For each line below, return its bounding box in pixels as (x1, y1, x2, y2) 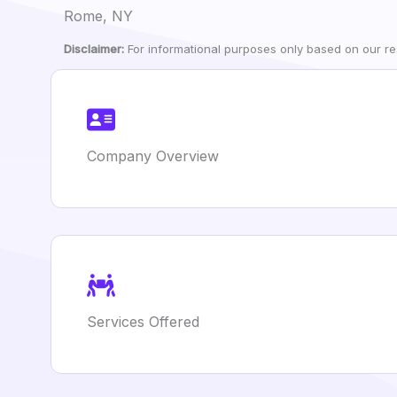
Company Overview (87, 147, 219, 165)
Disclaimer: (64, 42, 124, 56)
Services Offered (87, 313, 199, 331)
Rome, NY (64, 7, 133, 25)
